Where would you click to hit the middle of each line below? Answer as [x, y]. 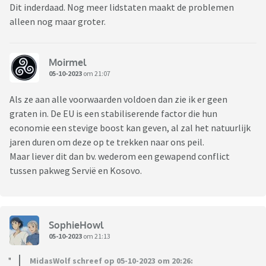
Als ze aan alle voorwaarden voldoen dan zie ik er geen [118, 99]
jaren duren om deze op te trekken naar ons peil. [108, 142]
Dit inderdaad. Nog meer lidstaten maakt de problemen [122, 7]
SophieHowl [76, 225]
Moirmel [67, 62]
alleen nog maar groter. [58, 22]
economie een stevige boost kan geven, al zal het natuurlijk [130, 128]
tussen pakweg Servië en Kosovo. [77, 171]
